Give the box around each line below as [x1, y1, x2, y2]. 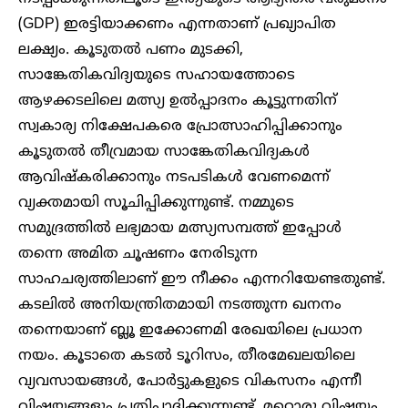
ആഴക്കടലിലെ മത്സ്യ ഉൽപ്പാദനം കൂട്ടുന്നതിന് [18, 92, 337, 111]
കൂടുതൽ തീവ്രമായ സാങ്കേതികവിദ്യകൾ [18, 143, 310, 162]
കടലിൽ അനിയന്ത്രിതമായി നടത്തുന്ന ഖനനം [18, 296, 342, 315]
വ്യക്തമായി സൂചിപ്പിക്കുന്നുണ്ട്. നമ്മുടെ [18, 194, 294, 213]
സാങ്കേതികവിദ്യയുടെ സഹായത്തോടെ [18, 66, 295, 86]
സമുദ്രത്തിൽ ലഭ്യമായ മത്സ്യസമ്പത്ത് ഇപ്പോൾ [18, 219, 342, 239]
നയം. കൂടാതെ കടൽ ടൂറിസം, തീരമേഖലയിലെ [18, 347, 355, 366]
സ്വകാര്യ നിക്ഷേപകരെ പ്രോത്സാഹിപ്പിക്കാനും [18, 117, 342, 137]
